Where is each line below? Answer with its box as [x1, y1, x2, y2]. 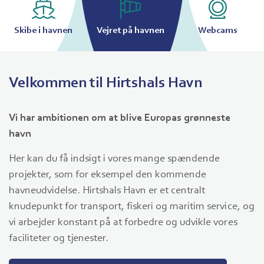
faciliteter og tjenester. [9, 233, 109, 245]
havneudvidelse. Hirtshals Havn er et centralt [9, 186, 206, 197]
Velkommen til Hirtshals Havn [9, 76, 202, 92]
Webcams [198, 26, 238, 36]
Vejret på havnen [97, 26, 165, 36]
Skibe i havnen [14, 26, 73, 36]
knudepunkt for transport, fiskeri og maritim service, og [9, 202, 255, 213]
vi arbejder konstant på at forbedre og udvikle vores [9, 217, 237, 229]
